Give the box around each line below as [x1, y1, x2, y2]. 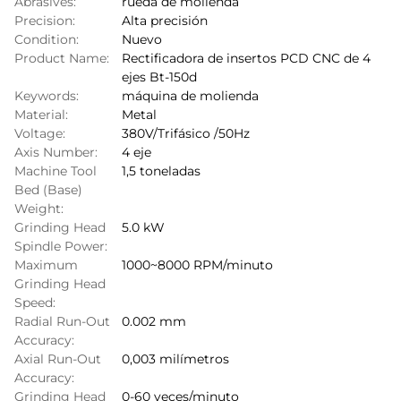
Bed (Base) [14, 182, 82, 198]
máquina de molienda [122, 88, 259, 104]
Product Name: [14, 50, 109, 66]
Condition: [14, 31, 79, 47]
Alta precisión [122, 13, 208, 29]
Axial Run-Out [14, 351, 101, 367]
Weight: [14, 200, 64, 217]
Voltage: [14, 125, 65, 141]
